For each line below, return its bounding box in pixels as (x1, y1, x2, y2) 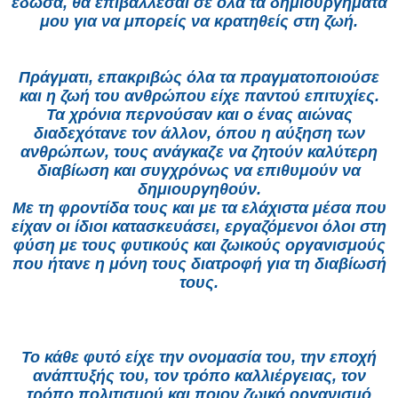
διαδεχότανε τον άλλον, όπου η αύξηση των (33, 124, 365, 143)
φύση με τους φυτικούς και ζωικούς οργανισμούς (12, 236, 386, 255)
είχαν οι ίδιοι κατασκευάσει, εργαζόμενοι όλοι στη (12, 218, 386, 236)
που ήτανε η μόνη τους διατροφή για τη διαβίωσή (12, 255, 386, 274)
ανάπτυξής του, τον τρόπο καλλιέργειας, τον (32, 367, 366, 386)
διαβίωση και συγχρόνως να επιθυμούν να (37, 162, 361, 180)
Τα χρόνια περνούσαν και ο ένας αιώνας (45, 106, 353, 124)
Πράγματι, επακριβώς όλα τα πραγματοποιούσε (19, 68, 379, 87)
